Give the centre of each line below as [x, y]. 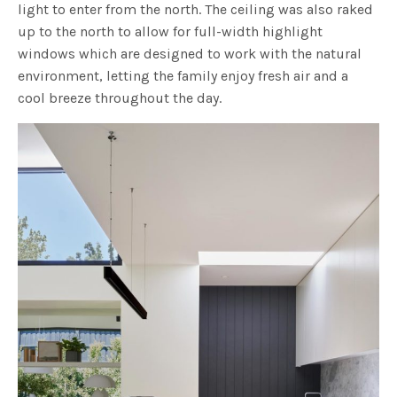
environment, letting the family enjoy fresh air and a [183, 75]
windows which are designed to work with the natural [190, 53]
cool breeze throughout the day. [120, 97]
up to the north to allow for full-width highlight [171, 31]
